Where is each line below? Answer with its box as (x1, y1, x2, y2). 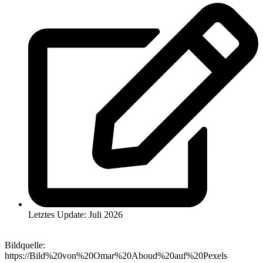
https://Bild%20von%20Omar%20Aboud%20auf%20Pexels (5, 251, 227, 261)
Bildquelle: (5, 240, 45, 251)
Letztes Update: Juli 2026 (28, 210, 123, 220)
